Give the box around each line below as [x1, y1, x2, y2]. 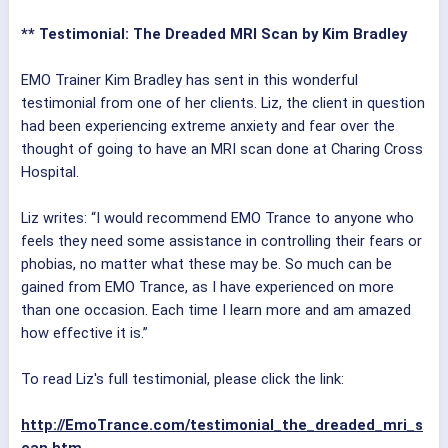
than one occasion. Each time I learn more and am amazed [21, 301, 411, 320]
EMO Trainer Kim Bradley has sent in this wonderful [21, 71, 358, 90]
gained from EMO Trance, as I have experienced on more [21, 278, 394, 297]
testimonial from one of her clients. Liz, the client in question [21, 94, 425, 113]
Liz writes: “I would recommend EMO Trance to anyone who [21, 209, 414, 228]
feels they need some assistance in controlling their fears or [21, 232, 422, 251]
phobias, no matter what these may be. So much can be [21, 255, 392, 274]
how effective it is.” [21, 324, 148, 343]
